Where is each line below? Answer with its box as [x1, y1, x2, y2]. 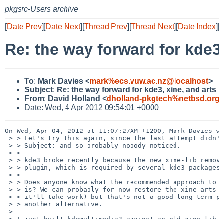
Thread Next [131, 22, 174, 31]
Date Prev [7, 22, 42, 31]
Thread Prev [84, 22, 127, 31]
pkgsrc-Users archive [5, 5, 78, 13]
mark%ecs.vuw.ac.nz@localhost [89, 76, 208, 85]
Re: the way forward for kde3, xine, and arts [57, 85, 216, 94]
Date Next [45, 22, 80, 31]
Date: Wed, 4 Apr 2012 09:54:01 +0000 [24, 103, 159, 111]
